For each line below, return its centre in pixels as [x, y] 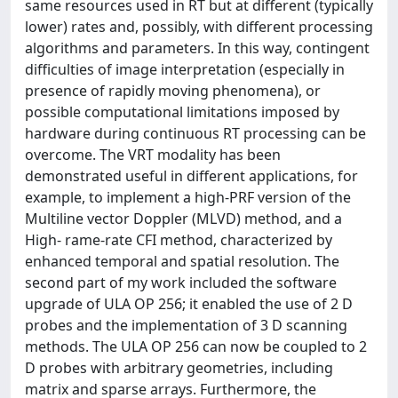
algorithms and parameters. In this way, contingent [197, 48]
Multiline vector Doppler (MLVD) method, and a [183, 218]
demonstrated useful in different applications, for [191, 175]
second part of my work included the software [181, 282]
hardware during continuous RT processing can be [195, 133]
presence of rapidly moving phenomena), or [173, 90]
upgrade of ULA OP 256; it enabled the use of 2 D [189, 303]
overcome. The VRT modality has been [153, 154]
